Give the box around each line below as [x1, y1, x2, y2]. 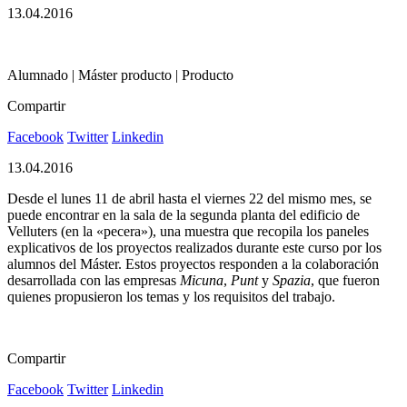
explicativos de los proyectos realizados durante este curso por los [7, 239, 382, 255]
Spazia [273, 272, 311, 288]
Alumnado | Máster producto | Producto [7, 66, 233, 83]
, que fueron [311, 272, 380, 288]
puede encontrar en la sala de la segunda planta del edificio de [7, 206, 360, 223]
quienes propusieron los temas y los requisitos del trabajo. [7, 288, 335, 304]
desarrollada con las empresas [7, 272, 180, 288]
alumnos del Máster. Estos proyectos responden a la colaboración [7, 255, 379, 272]
